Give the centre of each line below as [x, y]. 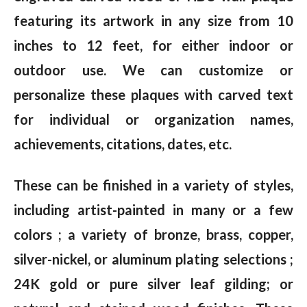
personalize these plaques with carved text [153, 95]
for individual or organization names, [153, 120]
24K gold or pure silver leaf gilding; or [153, 284]
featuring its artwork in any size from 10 [153, 21]
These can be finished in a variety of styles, [153, 185]
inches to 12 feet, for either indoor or [153, 46]
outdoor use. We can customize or [153, 70]
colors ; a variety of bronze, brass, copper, [153, 235]
